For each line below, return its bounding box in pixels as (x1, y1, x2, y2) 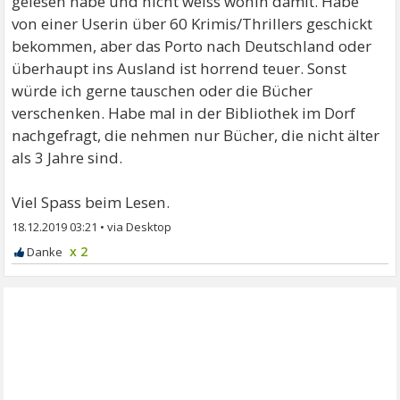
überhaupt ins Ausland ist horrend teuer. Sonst (12, 57, 347, 79)
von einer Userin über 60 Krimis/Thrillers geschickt (12, 12, 373, 34)
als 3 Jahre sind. (12, 146, 123, 168)
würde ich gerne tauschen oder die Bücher (12, 79, 313, 101)
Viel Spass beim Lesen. (12, 191, 171, 212)
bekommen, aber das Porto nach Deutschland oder (12, 35, 372, 56)
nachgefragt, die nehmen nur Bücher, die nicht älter (12, 124, 380, 146)
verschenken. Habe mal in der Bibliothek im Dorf (12, 102, 356, 123)
